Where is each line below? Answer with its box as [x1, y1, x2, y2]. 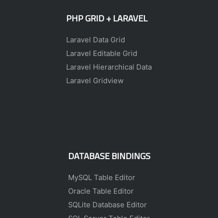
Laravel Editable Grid [66, 49, 137, 58]
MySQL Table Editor [68, 173, 135, 182]
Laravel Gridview [66, 76, 124, 85]
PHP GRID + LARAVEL [66, 11, 147, 25]
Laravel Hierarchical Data [66, 62, 152, 72]
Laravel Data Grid [66, 35, 125, 44]
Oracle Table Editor [68, 186, 134, 196]
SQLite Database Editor [68, 200, 147, 209]
